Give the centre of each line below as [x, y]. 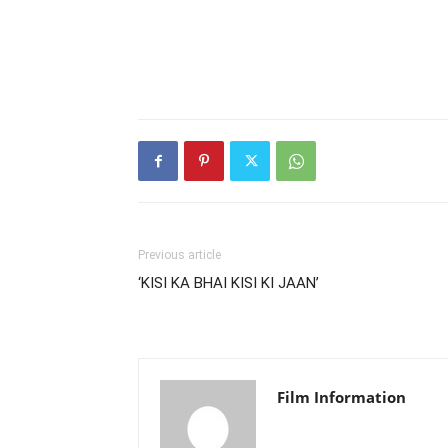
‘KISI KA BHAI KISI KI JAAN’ [228, 283]
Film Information [341, 397]
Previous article [179, 255]
